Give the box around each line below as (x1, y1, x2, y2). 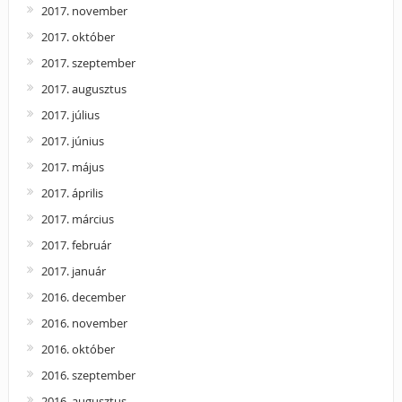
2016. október (40, 340, 115, 357)
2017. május (40, 158, 104, 175)
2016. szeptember (40, 366, 135, 383)
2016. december (40, 288, 126, 305)
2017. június (40, 132, 104, 149)
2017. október (40, 28, 115, 45)
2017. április (40, 184, 103, 201)
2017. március (40, 210, 114, 227)
